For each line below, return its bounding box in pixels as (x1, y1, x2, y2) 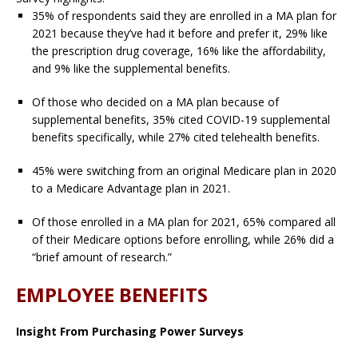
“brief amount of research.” (32, 249, 172, 265)
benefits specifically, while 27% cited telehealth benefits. (32, 129, 320, 145)
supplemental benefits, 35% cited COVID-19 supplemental (32, 112, 330, 128)
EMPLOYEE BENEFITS (16, 281, 208, 308)
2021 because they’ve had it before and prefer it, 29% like (32, 26, 328, 42)
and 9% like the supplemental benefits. (32, 61, 230, 77)
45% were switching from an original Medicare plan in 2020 (32, 163, 336, 179)
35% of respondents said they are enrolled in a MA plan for (32, 8, 336, 24)
